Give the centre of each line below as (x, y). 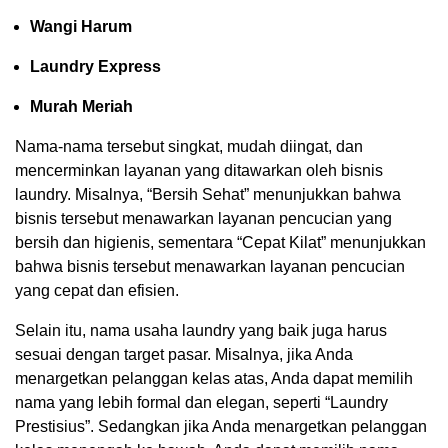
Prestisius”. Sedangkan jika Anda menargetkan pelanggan (221, 426)
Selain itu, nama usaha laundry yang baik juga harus (201, 330)
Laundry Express (95, 66)
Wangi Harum (81, 26)
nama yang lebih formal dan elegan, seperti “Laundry (201, 402)
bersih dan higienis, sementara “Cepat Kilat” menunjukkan (220, 242)
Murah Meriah (81, 106)
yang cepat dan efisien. (97, 290)
